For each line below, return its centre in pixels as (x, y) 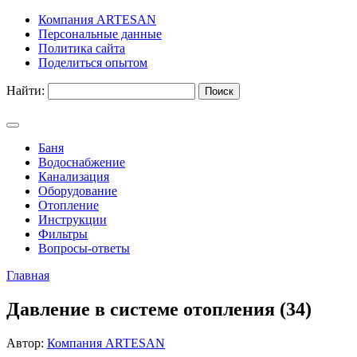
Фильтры (63, 234)
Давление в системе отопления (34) (159, 309)
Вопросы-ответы (84, 248)
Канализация (74, 177)
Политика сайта (82, 48)
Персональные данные (100, 34)
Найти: (25, 90)
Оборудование (78, 191)
